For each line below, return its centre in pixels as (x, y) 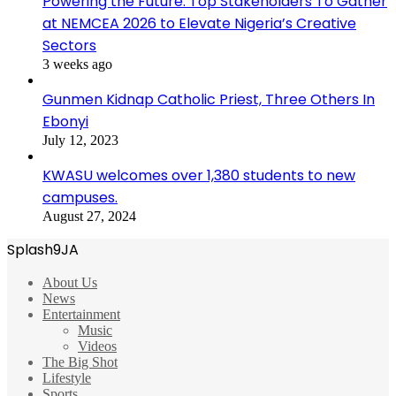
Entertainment (81, 314)
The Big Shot (80, 362)
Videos (97, 346)
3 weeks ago (77, 64)
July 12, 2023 (80, 140)
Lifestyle (67, 377)
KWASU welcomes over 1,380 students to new (199, 175)
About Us (70, 282)
